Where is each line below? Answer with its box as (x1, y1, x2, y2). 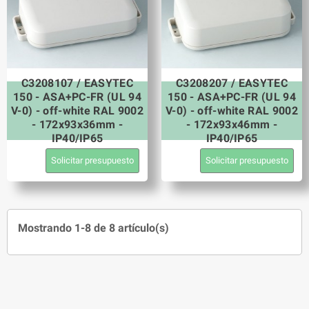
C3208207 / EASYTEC (176, 76, 288, 90)
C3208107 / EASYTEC (21, 76, 133, 90)
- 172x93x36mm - (32, 117, 123, 131)
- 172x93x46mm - (186, 117, 277, 131)
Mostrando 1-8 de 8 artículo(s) (18, 221, 169, 235)
